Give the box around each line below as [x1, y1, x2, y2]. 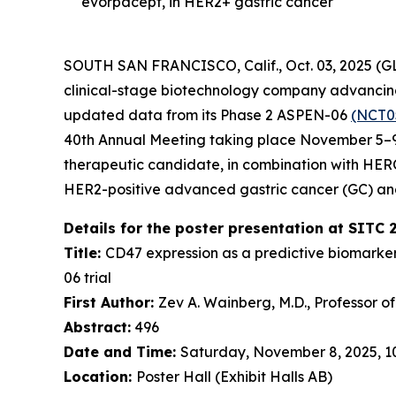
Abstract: [64, 318, 131, 337]
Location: [64, 368, 136, 386]
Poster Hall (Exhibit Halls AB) [136, 368, 336, 386]
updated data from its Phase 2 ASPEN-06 [64, 106, 351, 125]
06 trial [64, 269, 111, 287]
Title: [64, 244, 105, 263]
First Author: [64, 293, 158, 312]
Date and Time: [64, 343, 180, 362]
